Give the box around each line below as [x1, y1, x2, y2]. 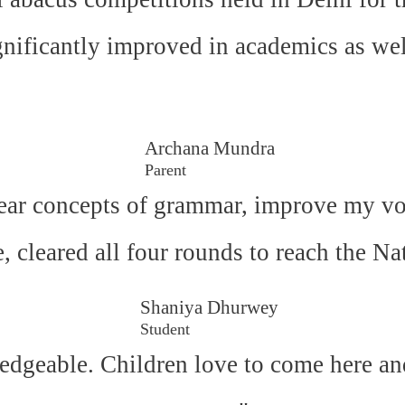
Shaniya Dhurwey [140, 297, 278, 319]
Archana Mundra [144, 137, 275, 160]
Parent [144, 161, 186, 180]
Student [140, 320, 190, 339]
